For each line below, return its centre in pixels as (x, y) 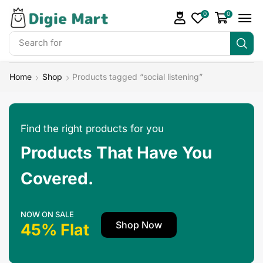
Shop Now (139, 225)
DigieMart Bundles (103, 43)
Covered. (57, 178)
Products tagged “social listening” (137, 76)
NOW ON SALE (47, 214)
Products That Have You (116, 152)
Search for (40, 43)
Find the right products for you (92, 128)
